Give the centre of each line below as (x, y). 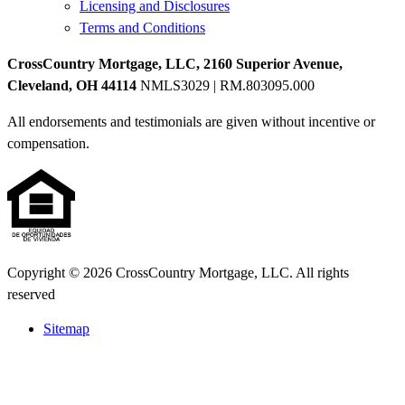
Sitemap (66, 329)
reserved (31, 295)
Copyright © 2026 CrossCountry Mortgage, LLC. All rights (178, 273)
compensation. (48, 144)
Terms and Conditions (142, 28)
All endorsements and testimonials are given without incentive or (191, 122)
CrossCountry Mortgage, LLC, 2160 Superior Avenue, (175, 64)
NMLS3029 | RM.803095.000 (226, 86)
